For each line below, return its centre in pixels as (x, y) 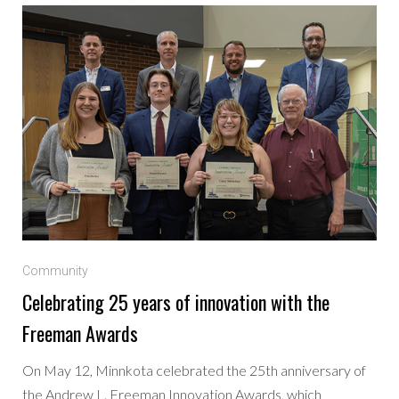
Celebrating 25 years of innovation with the (176, 302)
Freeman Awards (81, 334)
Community (56, 271)
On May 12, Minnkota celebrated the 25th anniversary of (195, 370)
